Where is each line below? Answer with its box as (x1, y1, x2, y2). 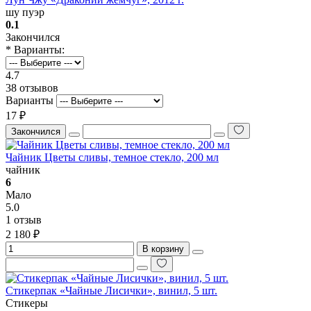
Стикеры (6, 297, 48, 310)
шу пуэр (6, 6, 44, 19)
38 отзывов (6, 82, 58, 94)
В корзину (142, 244, 184, 255)
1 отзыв (6, 214, 42, 226)
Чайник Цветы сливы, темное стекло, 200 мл (6, 151, 219, 164)
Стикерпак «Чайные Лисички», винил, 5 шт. (6, 285, 217, 297)
